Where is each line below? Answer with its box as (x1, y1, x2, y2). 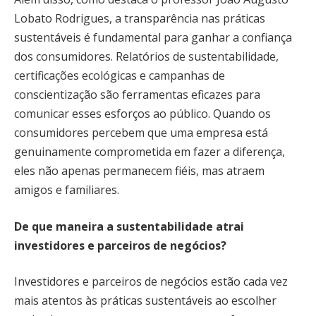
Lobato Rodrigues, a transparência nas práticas (14, 11, 265, 27)
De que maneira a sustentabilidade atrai (14, 218, 244, 234)
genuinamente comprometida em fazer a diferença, (14, 144, 285, 160)
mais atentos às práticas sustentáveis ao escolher (14, 293, 276, 309)
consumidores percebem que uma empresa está (14, 125, 268, 141)
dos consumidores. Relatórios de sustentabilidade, (14, 49, 279, 65)
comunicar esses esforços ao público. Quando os (14, 106, 271, 122)
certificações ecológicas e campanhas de (14, 68, 225, 84)
